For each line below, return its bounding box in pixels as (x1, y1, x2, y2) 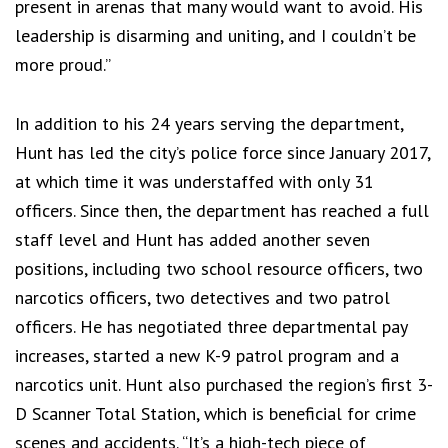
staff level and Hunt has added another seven (15, 228, 370, 252)
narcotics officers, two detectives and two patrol (15, 286, 390, 310)
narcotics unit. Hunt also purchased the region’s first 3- (15, 373, 433, 397)
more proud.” (15, 53, 111, 77)
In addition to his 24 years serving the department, (15, 112, 403, 136)
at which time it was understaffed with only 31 (15, 170, 374, 194)
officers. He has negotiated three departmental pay (15, 315, 407, 339)
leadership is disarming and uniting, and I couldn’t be (15, 24, 416, 48)
